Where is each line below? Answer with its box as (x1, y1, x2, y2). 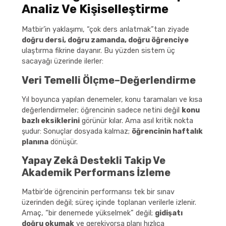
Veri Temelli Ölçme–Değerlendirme (21, 74, 196, 86)
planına (21, 137, 48, 146)
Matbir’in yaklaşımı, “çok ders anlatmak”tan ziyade (21, 25, 189, 34)
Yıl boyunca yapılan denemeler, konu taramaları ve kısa (21, 95, 202, 104)
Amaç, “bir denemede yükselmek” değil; (21, 209, 155, 218)
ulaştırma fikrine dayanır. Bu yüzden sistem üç (21, 46, 175, 55)
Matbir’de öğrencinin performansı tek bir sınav (21, 188, 175, 197)
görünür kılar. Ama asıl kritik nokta (79, 116, 193, 125)
